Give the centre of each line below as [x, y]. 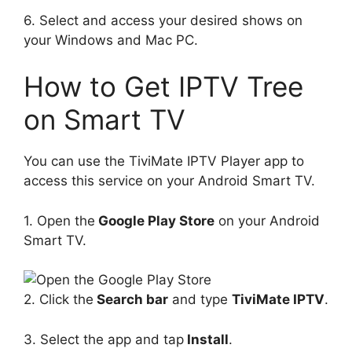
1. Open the [59, 220]
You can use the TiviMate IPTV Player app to [164, 161]
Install [206, 339]
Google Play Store [155, 220]
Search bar [131, 299]
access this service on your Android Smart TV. [169, 181]
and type [200, 299]
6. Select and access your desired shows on [163, 20]
